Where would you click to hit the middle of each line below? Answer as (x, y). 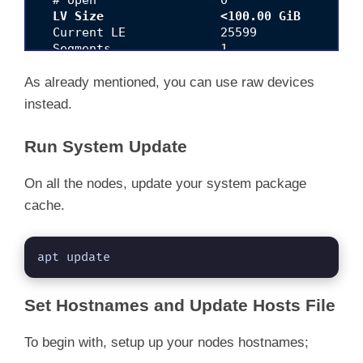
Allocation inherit (155, 64)
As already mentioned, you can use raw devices (169, 83)
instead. (48, 105)
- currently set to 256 (140, 97)
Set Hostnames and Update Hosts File (180, 305)
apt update (74, 258)
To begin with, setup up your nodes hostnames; (167, 343)
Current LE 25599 (147, 32)
